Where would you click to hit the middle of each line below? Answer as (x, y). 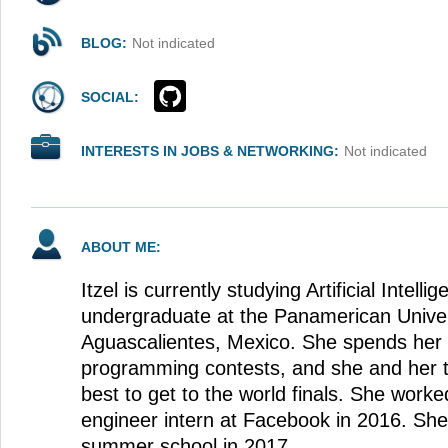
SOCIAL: (110, 97)
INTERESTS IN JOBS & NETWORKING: (210, 151)
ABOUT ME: (121, 247)
